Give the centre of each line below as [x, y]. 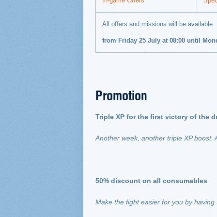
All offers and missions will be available [157, 24]
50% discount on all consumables [151, 181]
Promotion [121, 95]
